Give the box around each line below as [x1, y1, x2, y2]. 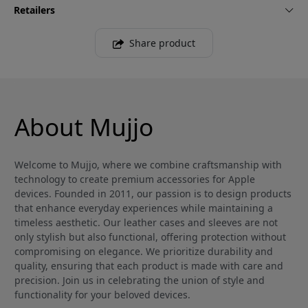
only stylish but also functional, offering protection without [14, 230, 286, 244]
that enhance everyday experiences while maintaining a [14, 201, 273, 215]
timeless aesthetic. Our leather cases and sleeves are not [14, 216, 278, 230]
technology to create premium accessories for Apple [14, 173, 255, 186]
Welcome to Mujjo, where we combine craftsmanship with [14, 158, 282, 172]
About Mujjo [14, 110, 153, 144]
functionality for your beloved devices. [14, 288, 190, 302]
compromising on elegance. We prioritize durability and [14, 245, 273, 258]
